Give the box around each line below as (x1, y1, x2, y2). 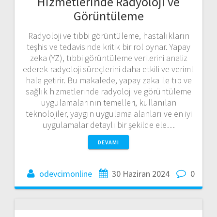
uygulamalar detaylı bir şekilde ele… (42, 119, 175, 130)
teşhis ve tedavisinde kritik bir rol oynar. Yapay (27, 41, 190, 52)
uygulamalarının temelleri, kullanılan (41, 96, 176, 108)
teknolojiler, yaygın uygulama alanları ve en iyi (25, 108, 192, 119)
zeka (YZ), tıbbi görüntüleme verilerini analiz (30, 52, 187, 63)
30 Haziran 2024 (112, 168, 170, 179)
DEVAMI (98, 138, 119, 146)
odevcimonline (39, 168, 92, 179)
